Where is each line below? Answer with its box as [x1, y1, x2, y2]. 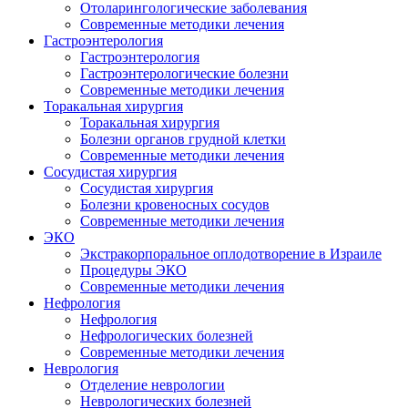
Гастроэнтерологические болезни [80, 66, 289, 82]
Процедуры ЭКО [80, 262, 187, 279]
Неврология [44, 361, 118, 377]
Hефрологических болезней [80, 328, 253, 344]
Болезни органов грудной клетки [80, 131, 286, 148]
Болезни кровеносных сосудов [80, 197, 270, 213]
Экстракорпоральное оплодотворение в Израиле [80, 246, 382, 262]
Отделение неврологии [80, 377, 225, 393]
